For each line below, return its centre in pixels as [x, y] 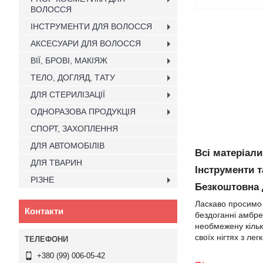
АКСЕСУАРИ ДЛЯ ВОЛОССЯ [86, 43]
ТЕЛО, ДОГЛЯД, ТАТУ [73, 77]
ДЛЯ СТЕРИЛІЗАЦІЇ [68, 95]
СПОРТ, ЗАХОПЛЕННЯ [74, 129]
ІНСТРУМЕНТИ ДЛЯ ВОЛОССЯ [91, 26]
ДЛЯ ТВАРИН [56, 163]
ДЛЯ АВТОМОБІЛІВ [68, 146]
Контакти [44, 211]
